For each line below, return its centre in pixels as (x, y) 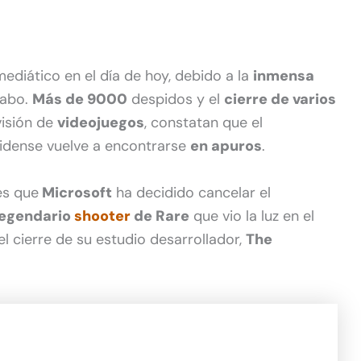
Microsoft (75, 192)
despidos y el (176, 99)
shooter (102, 216)
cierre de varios (280, 99)
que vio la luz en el (252, 216)
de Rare (160, 216)
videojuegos (101, 122)
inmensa (284, 75)
